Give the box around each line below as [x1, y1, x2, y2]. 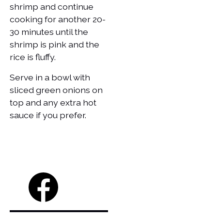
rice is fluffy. [10, 51, 58, 62]
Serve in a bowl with [10, 72, 90, 82]
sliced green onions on [10, 84, 103, 95]
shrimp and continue [10, 1, 93, 12]
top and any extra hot [10, 97, 96, 108]
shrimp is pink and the [10, 39, 99, 49]
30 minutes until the [10, 26, 88, 37]
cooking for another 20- [10, 14, 106, 24]
